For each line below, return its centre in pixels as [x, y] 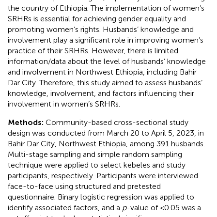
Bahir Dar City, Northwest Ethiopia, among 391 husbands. [106, 143]
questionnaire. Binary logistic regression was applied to [101, 197]
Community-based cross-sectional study [117, 122]
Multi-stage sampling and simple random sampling [95, 154]
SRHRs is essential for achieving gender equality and [97, 18]
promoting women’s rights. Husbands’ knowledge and [101, 29]
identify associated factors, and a [65, 207]
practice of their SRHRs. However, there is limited [93, 50]
